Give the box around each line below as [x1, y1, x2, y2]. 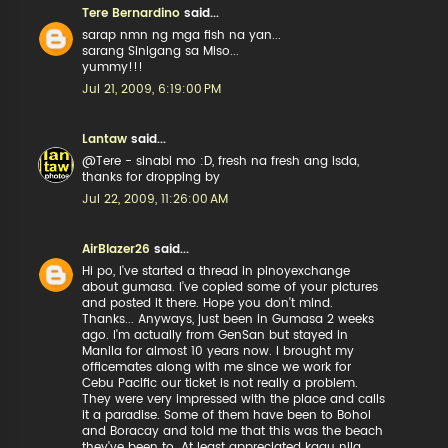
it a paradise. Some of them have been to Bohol [82, 409, 372, 421]
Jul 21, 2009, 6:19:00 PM [82, 83, 222, 95]
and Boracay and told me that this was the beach [82, 425, 384, 437]
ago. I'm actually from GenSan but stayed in [82, 329, 349, 341]
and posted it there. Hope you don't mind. [82, 297, 334, 309]
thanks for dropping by [82, 171, 221, 183]
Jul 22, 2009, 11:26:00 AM [82, 193, 229, 205]
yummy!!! [82, 61, 144, 73]
